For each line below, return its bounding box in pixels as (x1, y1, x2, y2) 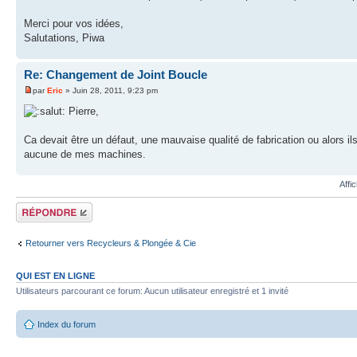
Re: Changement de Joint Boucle (24, 68, 207, 82)
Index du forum (37, 319, 96, 329)
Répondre (16, 202, 54, 212)
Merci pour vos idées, (24, 18, 124, 30)
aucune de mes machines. (24, 147, 146, 160)
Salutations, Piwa (24, 32, 104, 45)
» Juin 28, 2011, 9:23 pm (63, 85, 158, 95)
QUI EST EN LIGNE (16, 271, 95, 281)
